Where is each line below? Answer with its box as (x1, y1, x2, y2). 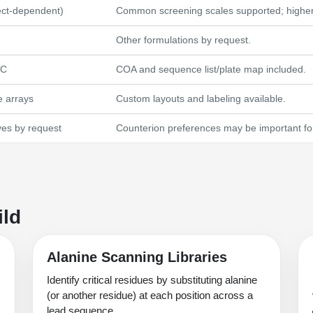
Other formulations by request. (116, 35, 251, 46)
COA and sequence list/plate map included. (116, 64, 306, 75)
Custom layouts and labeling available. (116, 94, 286, 105)
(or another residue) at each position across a (47, 289, 253, 302)
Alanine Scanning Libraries (47, 249, 227, 265)
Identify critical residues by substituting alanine (47, 274, 257, 286)
